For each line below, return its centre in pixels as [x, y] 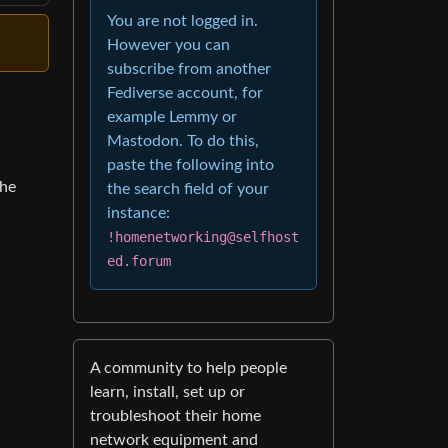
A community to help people [188, 367]
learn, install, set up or [167, 391]
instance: [138, 212]
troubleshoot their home [175, 415]
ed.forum [139, 260]
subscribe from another [189, 68]
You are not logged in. [182, 20]
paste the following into [190, 164]
